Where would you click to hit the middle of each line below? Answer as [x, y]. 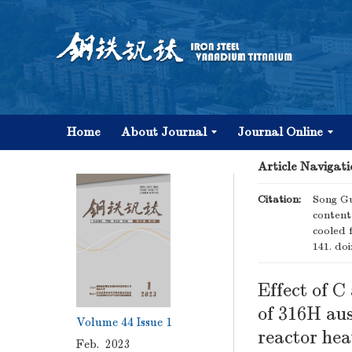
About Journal [164, 132]
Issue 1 [154, 323]
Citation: [279, 199]
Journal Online [280, 132]
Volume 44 [105, 323]
